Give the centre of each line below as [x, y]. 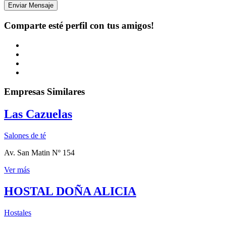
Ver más [17, 170]
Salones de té [25, 136]
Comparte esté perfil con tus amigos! [79, 25]
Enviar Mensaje [31, 6]
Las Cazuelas [38, 114]
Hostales [18, 213]
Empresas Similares [44, 92]
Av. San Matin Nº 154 [39, 153]
